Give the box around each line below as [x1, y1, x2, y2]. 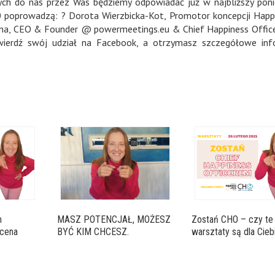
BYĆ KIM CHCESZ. [56, 225, 129, 238]
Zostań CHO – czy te [192, 213, 274, 225]
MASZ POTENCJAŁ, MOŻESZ [56, 213, 171, 225]
